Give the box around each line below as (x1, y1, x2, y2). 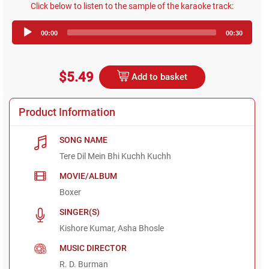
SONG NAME (59, 134, 108, 145)
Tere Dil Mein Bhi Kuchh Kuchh (59, 151, 172, 161)
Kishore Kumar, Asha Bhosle (59, 223, 165, 233)
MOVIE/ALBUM (59, 171, 118, 181)
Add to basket (129, 71, 188, 82)
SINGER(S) (59, 207, 100, 217)
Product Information (19, 105, 115, 118)
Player (131, 30, 157, 41)
